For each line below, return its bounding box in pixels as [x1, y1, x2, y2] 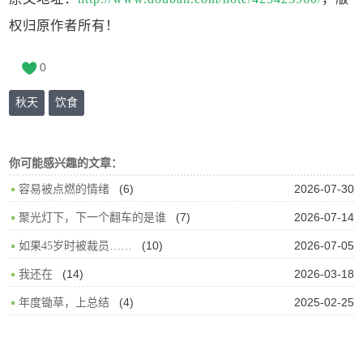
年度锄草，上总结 [19, 296, 110, 309]
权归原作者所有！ [9, 18, 120, 32]
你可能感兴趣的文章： [9, 156, 123, 169]
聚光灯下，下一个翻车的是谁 [19, 211, 167, 224]
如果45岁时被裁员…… [19, 239, 133, 252]
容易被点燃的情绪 [19, 182, 110, 195]
